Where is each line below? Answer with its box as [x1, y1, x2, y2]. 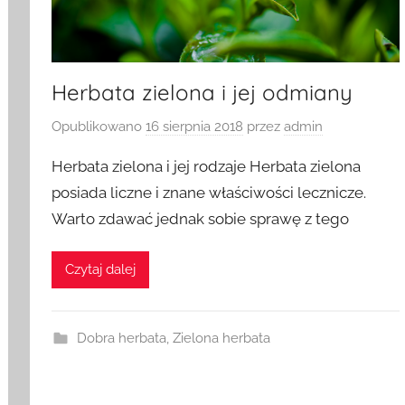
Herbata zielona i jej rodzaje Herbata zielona [52, 156, 362, 175]
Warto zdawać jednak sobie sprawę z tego [52, 209, 350, 228]
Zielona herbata [172, 329, 270, 346]
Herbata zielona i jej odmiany [52, 79, 353, 107]
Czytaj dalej [65, 261, 137, 278]
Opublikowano [52, 118, 146, 135]
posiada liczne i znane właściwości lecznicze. [52, 183, 367, 202]
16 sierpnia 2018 [146, 118, 244, 135]
